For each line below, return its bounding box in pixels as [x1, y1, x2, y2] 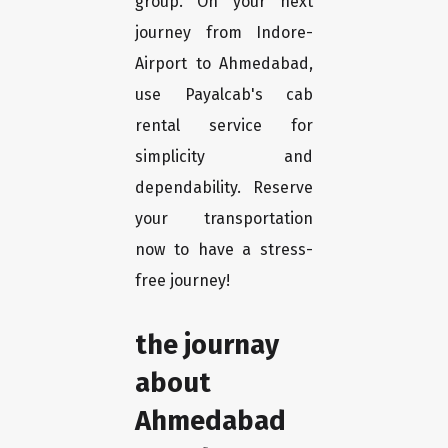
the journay [135, 328, 279, 362]
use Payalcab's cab [135, 85, 313, 105]
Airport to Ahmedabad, [135, 54, 313, 74]
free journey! [135, 271, 230, 291]
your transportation [135, 209, 313, 229]
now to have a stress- [135, 240, 313, 260]
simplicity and [135, 147, 313, 167]
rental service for [135, 116, 313, 136]
